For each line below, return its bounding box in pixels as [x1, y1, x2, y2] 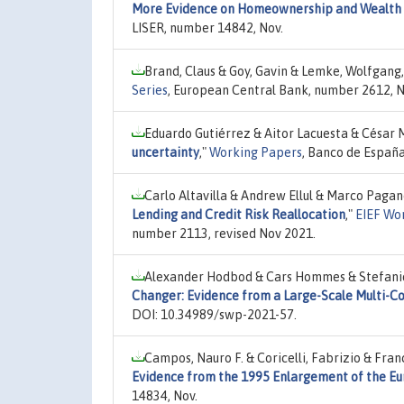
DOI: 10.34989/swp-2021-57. [132, 307, 297, 322]
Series [132, 82, 168, 97]
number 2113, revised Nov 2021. [132, 225, 316, 241]
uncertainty [132, 144, 199, 160]
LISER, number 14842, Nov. [132, 20, 283, 35]
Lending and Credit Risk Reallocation [132, 207, 345, 222]
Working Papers [209, 144, 302, 160]
